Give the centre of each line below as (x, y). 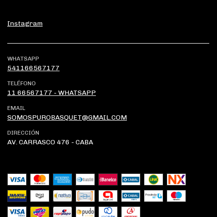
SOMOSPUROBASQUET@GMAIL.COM (67, 117)
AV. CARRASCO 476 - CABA (50, 142)
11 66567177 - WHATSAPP (52, 93)
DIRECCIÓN (23, 132)
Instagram (25, 23)
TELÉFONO (22, 83)
